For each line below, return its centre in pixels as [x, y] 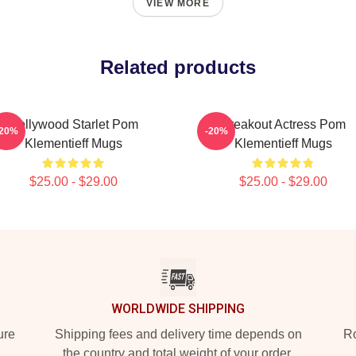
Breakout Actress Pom [283, 124]
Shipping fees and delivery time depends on [178, 334]
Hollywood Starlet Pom [73, 124]
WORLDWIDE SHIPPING [178, 309]
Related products [178, 67]
